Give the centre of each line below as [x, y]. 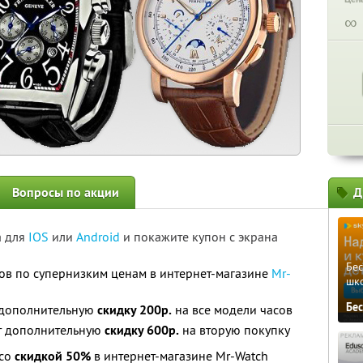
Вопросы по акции [66, 192]
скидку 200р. [135, 310]
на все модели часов [232, 310]
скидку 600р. [142, 330]
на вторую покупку [235, 330]
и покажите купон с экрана [201, 237]
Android [100, 237]
